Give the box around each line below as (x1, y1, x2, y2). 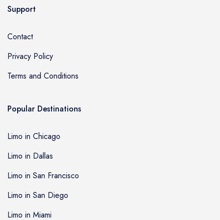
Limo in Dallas (7, 150, 53, 162)
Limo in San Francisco (7, 169, 79, 181)
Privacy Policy (7, 50, 53, 62)
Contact (7, 30, 33, 42)
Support (7, 3, 36, 15)
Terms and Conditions (7, 70, 79, 82)
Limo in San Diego (7, 189, 68, 201)
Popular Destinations (7, 103, 81, 114)
